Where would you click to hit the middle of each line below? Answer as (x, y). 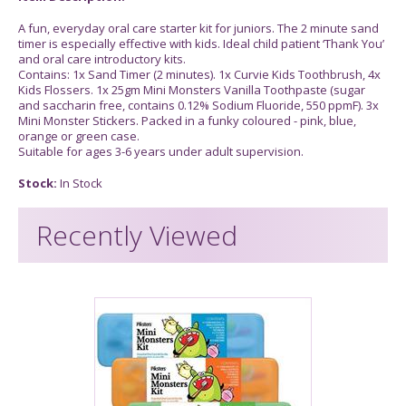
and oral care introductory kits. (102, 58)
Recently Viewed (137, 235)
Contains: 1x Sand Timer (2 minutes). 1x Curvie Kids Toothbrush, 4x (199, 74)
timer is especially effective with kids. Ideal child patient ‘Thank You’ (201, 43)
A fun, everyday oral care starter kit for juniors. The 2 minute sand (198, 28)
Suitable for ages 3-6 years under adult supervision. (161, 151)
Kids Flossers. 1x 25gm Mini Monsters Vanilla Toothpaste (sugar (192, 89)
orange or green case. (79, 135)
